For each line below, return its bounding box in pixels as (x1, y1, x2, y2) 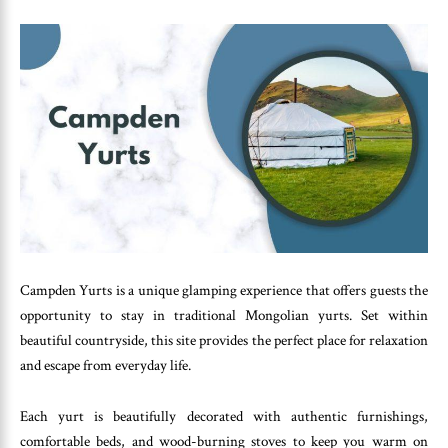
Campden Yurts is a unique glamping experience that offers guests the (20, 281, 428, 301)
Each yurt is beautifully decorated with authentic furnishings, (20, 406, 428, 426)
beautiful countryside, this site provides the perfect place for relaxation (20, 331, 428, 351)
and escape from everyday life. (20, 356, 191, 376)
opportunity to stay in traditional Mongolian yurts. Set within (20, 306, 428, 326)
